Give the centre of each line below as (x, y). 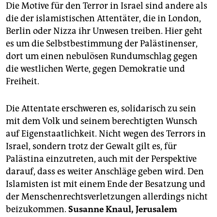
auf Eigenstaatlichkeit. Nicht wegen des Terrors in (106, 134)
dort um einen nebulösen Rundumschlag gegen (102, 56)
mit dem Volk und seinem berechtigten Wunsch (101, 121)
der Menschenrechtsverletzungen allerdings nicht (107, 197)
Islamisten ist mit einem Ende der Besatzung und (106, 184)
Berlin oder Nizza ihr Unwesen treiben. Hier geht (104, 31)
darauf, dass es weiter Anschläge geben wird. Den (105, 172)
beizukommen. (37, 209)
